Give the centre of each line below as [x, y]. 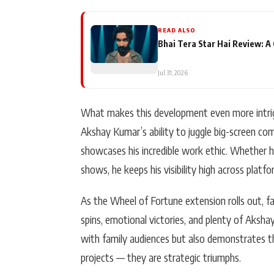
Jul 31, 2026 [173, 72]
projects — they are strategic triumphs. [161, 257]
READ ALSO [177, 30]
